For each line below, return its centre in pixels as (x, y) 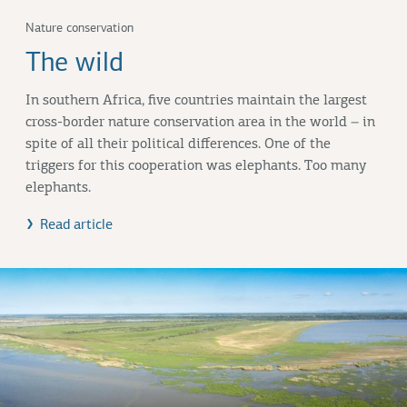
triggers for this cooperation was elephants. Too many (196, 166)
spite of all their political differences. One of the (178, 144)
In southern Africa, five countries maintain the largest (196, 100)
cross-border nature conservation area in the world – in (200, 122)
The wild (74, 64)
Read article (77, 225)
